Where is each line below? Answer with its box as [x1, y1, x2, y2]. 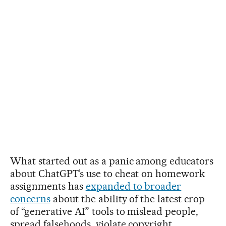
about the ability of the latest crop [50, 192, 205, 205]
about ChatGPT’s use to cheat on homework [10, 167, 205, 180]
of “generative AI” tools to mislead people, [10, 205, 199, 217]
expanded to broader [85, 180, 182, 192]
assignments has [10, 180, 86, 192]
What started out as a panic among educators [10, 154, 214, 167]
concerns [10, 192, 50, 205]
